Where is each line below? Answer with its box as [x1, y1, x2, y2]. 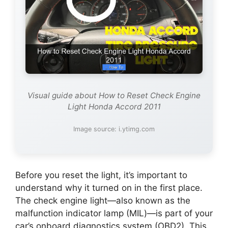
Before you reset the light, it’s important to [15, 170, 187, 181]
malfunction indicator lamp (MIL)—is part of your [15, 208, 213, 219]
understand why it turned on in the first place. [15, 183, 203, 193]
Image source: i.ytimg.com [73, 125, 155, 133]
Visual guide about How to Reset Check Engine [27, 91, 201, 101]
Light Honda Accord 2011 [67, 102, 161, 112]
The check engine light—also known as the [15, 195, 190, 206]
